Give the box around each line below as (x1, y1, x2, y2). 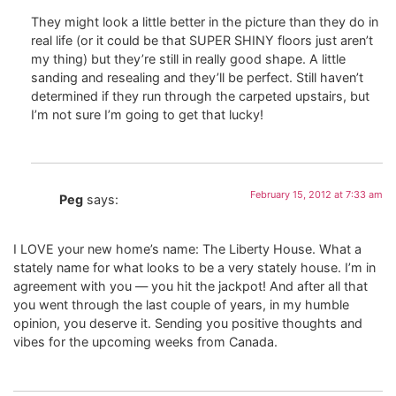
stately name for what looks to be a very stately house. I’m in (13, 260, 376, 276)
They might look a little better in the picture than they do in (31, 13, 378, 29)
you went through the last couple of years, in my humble (13, 297, 349, 313)
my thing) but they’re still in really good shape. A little (31, 50, 346, 66)
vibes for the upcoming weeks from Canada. (13, 334, 278, 350)
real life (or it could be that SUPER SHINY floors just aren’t (31, 32, 373, 48)
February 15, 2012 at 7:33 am (250, 188, 383, 201)
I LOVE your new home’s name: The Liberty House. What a (13, 241, 362, 257)
